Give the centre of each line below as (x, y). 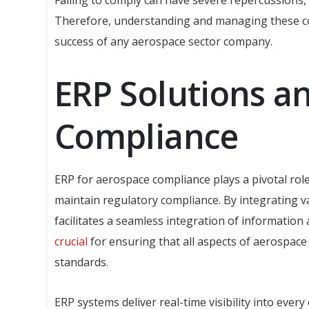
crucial (71, 242)
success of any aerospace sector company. (163, 42)
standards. (81, 262)
